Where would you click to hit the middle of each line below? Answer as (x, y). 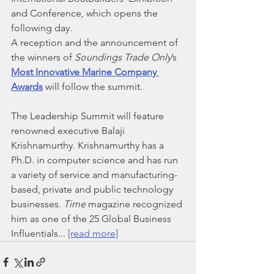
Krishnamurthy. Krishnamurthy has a (89, 145)
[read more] (93, 233)
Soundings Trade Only (123, 57)
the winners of (43, 57)
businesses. (37, 204)
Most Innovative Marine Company (85, 72)
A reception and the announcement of (96, 43)
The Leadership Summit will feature (89, 116)
